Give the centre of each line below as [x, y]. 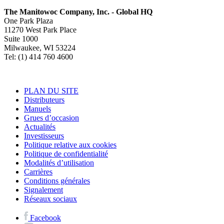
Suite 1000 [21, 39]
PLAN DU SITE [51, 91]
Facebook [45, 218]
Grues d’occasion [51, 118]
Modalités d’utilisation [59, 163]
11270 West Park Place [40, 30]
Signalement [43, 190]
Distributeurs [44, 100]
